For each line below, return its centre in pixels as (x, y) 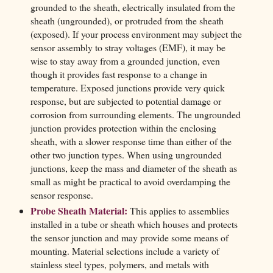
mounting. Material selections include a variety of (125, 251)
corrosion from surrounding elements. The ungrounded (135, 115)
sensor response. (62, 195)
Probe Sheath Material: (79, 211)
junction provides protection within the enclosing (123, 128)
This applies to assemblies (178, 211)
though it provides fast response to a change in (119, 74)
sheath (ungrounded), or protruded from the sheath (127, 21)
